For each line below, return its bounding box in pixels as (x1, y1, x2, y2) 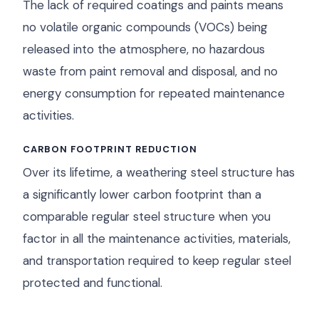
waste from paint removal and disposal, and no (23, 63, 278, 79)
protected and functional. (23, 275, 162, 291)
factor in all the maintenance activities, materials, (23, 231, 291, 246)
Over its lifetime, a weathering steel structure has (23, 164, 295, 180)
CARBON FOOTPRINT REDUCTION (23, 143, 198, 155)
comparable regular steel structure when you (23, 209, 271, 224)
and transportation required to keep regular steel (23, 253, 291, 268)
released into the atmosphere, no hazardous (23, 41, 265, 57)
